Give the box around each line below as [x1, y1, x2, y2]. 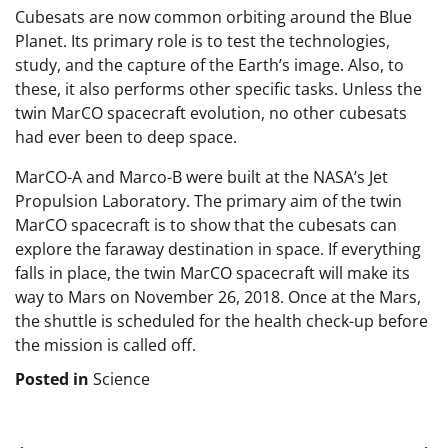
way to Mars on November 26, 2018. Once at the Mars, [15, 286, 421, 309]
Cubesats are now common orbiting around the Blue [15, 6, 412, 29]
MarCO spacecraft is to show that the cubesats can [15, 214, 397, 237]
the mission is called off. [15, 334, 196, 357]
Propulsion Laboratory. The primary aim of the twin [15, 190, 402, 213]
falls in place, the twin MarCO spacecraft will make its [15, 262, 410, 285]
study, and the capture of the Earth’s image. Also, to [15, 54, 404, 77]
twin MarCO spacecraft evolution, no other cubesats [15, 102, 407, 125]
